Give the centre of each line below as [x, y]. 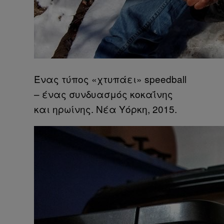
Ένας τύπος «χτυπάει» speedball [110, 78]
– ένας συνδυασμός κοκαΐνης [103, 93]
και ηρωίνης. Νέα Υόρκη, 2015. [105, 108]
